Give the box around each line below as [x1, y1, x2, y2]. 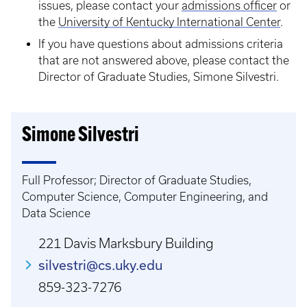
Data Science [22, 207, 90, 219]
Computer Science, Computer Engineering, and [22, 191, 268, 203]
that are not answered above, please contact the [38, 54, 289, 66]
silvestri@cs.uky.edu [38, 257, 162, 273]
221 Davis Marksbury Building [38, 236, 214, 251]
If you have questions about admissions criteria [38, 38, 283, 50]
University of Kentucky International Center [58, 16, 280, 28]
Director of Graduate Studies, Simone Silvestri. [38, 71, 279, 83]
